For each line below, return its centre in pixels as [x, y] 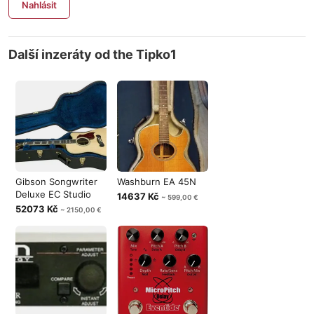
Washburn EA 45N [157, 182]
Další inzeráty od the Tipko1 [93, 54]
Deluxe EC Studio [53, 194]
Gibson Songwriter [56, 182]
